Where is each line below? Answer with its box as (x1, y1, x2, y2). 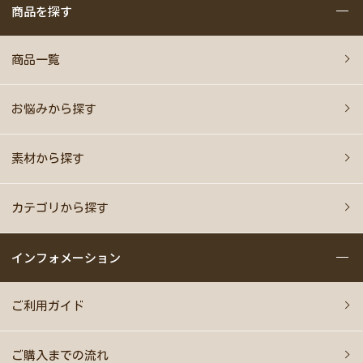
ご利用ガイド (11, 300, 85, 313)
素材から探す (11, 152, 85, 165)
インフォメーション (11, 248, 122, 266)
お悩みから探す (11, 103, 97, 116)
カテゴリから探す (11, 202, 109, 215)
